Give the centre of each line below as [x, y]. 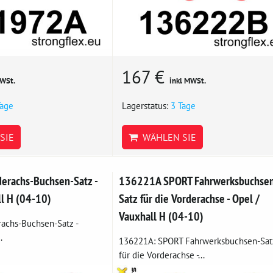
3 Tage [183, 105]
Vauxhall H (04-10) [161, 216]
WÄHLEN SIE [167, 137]
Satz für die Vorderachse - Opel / [189, 198]
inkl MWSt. [187, 80]
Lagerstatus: [146, 105]
